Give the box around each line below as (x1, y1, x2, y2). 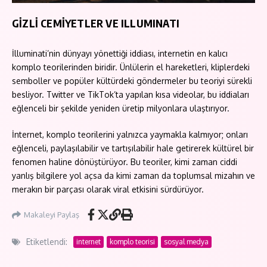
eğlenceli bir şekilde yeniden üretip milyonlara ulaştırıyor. (12, 103, 229, 114)
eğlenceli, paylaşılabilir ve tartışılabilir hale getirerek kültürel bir (12, 143, 254, 154)
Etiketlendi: (26, 237, 67, 247)
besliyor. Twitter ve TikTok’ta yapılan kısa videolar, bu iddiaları (12, 89, 249, 100)
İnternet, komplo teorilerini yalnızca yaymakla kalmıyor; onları (12, 129, 248, 140)
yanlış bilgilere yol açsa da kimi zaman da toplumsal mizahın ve (12, 170, 255, 181)
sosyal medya (164, 237, 209, 246)
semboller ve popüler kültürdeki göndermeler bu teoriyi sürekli (12, 76, 252, 86)
